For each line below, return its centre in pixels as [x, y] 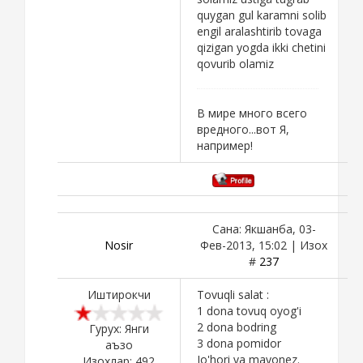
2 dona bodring [237, 327]
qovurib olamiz [235, 63]
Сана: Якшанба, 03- [264, 228]
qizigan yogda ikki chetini [261, 47]
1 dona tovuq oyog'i [249, 310]
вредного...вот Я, [243, 129]
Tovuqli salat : [233, 294]
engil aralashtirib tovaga [259, 31]
